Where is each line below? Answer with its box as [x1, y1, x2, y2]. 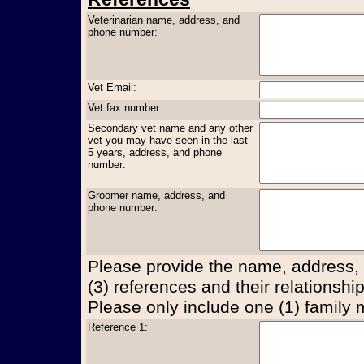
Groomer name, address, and [88, 188, 225, 201]
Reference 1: [88, 320, 148, 333]
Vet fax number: [88, 101, 162, 114]
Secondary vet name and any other [88, 121, 253, 134]
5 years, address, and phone [88, 145, 222, 158]
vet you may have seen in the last [88, 133, 248, 146]
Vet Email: [88, 80, 136, 93]
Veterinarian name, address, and [88, 13, 240, 26]
